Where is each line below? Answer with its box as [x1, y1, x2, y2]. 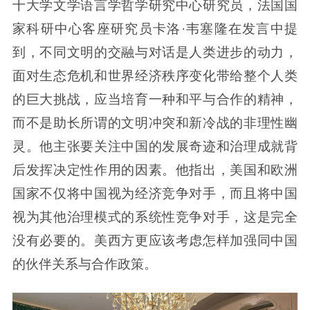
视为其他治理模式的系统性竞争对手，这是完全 [12, 209, 298, 224]
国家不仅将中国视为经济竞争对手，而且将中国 [12, 185, 298, 201]
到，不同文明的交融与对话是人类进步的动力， [12, 44, 298, 60]
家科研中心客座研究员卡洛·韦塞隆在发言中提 [12, 21, 298, 36]
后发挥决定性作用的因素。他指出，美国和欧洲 [12, 162, 298, 177]
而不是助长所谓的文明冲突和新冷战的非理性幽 [12, 115, 298, 130]
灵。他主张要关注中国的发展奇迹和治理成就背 [12, 138, 298, 154]
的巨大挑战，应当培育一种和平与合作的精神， [12, 91, 298, 107]
